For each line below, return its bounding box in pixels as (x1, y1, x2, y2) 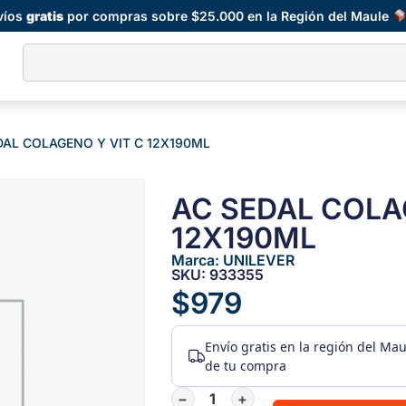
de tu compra (204, 357, 286, 375)
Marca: (170, 251, 223, 270)
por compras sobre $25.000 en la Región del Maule (63, 7, 393, 24)
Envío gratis (204, 338, 276, 356)
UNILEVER (222, 251, 295, 270)
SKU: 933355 (170, 266, 264, 285)
